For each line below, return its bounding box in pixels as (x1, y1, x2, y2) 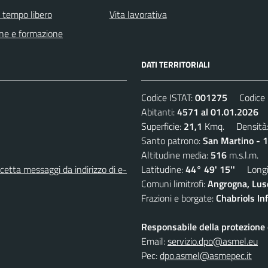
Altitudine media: (141, 147, 211, 162)
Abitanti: (141, 104, 177, 119)
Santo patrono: (141, 133, 203, 148)
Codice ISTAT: (141, 90, 195, 105)
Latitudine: (141, 162, 185, 176)
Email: (141, 233, 167, 248)
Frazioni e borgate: (141, 190, 216, 205)
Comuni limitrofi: (141, 176, 208, 191)
